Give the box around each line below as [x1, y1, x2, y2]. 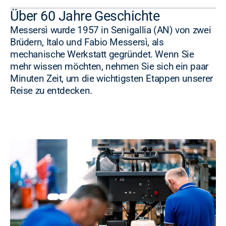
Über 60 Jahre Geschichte [10, 8, 160, 24]
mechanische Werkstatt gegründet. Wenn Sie [10, 48, 194, 60]
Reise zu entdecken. [10, 84, 92, 96]
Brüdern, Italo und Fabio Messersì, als [10, 36, 164, 48]
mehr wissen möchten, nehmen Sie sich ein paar [10, 60, 208, 72]
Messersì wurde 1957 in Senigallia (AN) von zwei [10, 24, 211, 36]
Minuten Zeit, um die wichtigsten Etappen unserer [10, 72, 213, 84]
